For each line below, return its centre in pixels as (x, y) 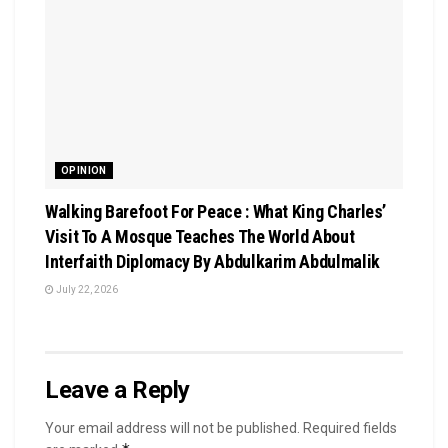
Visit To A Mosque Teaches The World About (200, 236)
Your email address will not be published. (172, 427)
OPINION (84, 170)
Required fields (350, 427)
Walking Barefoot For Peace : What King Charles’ (216, 211)
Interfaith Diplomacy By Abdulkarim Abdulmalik (212, 261)
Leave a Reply (117, 389)
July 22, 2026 (86, 289)
